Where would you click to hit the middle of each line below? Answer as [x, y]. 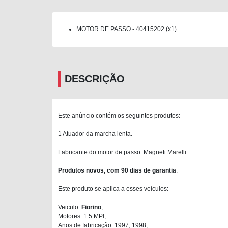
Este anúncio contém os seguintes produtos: [119, 115]
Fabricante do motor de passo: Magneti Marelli [122, 152]
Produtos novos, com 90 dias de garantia [117, 170]
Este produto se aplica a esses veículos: [113, 189]
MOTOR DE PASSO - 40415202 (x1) [126, 29]
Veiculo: [70, 207]
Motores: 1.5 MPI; [82, 216]
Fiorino [91, 207]
